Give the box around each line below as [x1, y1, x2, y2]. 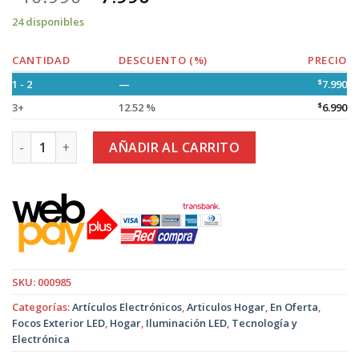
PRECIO [308, 53, 347, 68]
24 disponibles [12, 14, 84, 30]
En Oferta [270, 299, 318, 314]
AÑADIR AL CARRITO [109, 139, 240, 157]
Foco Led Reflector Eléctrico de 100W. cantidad [11, 132, 280, 148]
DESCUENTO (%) [119, 53, 208, 68]
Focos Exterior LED [12, 315, 105, 330]
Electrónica [12, 331, 70, 346]
